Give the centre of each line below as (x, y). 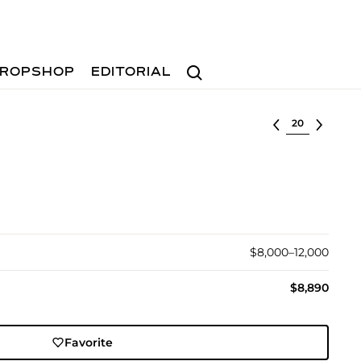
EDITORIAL (132, 73)
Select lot (313, 122)
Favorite (89, 342)
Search (201, 65)
